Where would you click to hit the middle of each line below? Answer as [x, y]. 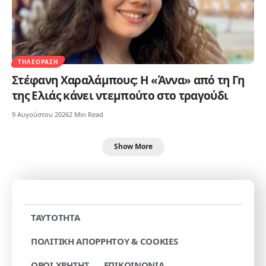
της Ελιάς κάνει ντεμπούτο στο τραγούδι [120, 95]
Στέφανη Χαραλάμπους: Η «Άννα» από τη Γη [128, 80]
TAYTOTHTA [56, 217]
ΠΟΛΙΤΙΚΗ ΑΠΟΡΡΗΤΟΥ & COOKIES [104, 241]
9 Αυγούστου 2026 [40, 114]
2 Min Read [86, 114]
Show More [133, 147]
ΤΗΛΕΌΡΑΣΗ [38, 61]
